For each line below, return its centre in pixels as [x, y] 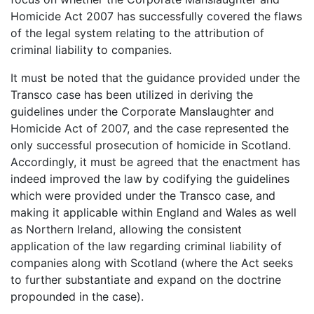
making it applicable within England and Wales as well [153, 212]
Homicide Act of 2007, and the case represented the [150, 128]
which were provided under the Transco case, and [143, 195]
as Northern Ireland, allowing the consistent [126, 229]
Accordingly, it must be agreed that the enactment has [155, 162]
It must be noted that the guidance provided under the [155, 77]
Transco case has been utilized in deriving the [132, 94]
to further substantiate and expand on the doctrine [146, 279]
